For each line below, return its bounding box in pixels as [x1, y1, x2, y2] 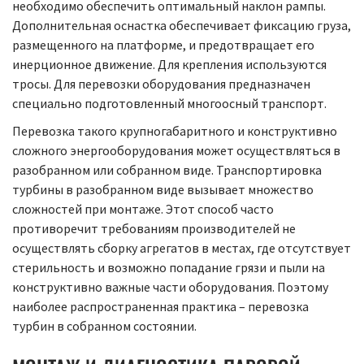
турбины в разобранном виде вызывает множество [12, 181, 314, 198]
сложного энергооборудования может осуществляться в [12, 142, 340, 159]
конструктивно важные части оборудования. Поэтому [12, 279, 328, 296]
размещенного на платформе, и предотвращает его [12, 37, 314, 54]
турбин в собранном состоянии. [12, 318, 199, 335]
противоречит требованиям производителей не [12, 220, 296, 237]
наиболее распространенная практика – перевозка [12, 298, 309, 315]
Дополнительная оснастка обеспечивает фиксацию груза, [12, 17, 351, 34]
